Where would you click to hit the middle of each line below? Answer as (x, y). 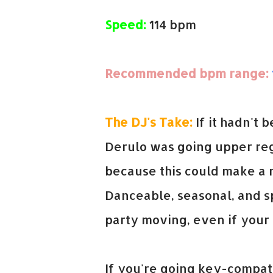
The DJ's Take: (149, 122)
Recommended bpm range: (187, 73)
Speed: (126, 24)
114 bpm (171, 24)
